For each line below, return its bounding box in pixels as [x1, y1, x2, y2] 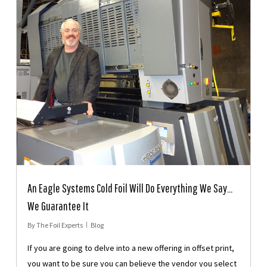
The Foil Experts [36, 221, 83, 230]
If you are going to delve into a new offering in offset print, [27, 243, 234, 254]
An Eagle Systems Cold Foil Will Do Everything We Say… [27, 181, 232, 195]
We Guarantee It [27, 199, 89, 213]
